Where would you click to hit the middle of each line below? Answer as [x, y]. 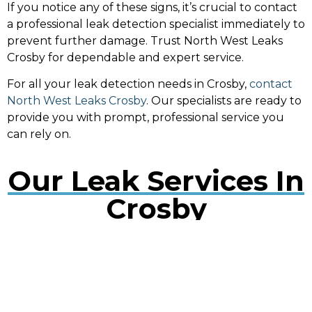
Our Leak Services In [156, 180]
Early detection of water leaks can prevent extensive [154, 300]
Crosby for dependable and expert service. [125, 57]
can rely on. [39, 134]
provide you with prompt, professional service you [146, 118]
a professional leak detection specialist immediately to [156, 24]
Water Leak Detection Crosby [126, 258]
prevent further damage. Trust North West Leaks [145, 41]
